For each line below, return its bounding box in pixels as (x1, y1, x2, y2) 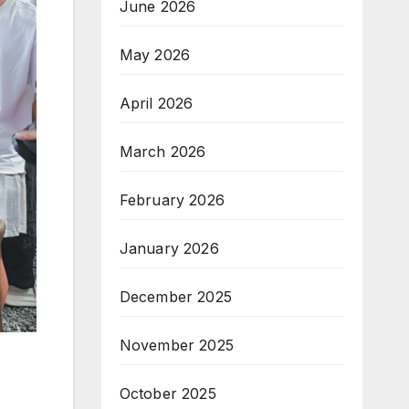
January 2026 (119, 239, 219, 257)
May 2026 (119, 46, 191, 64)
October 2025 (119, 384, 216, 403)
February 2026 (119, 191, 225, 209)
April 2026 (119, 94, 194, 112)
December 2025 (119, 288, 233, 306)
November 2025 (119, 336, 235, 354)
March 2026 (119, 142, 206, 161)
